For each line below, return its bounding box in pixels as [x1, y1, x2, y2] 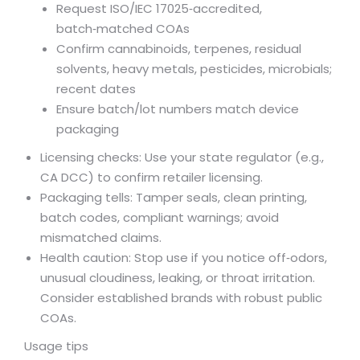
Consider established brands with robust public [40, 289, 322, 307]
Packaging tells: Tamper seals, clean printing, [40, 189, 307, 207]
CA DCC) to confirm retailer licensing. [40, 169, 263, 186]
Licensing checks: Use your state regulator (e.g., [40, 149, 324, 166]
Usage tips [24, 337, 88, 355]
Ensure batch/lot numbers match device [56, 100, 299, 118]
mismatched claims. [40, 229, 162, 247]
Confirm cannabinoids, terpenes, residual [56, 40, 301, 58]
